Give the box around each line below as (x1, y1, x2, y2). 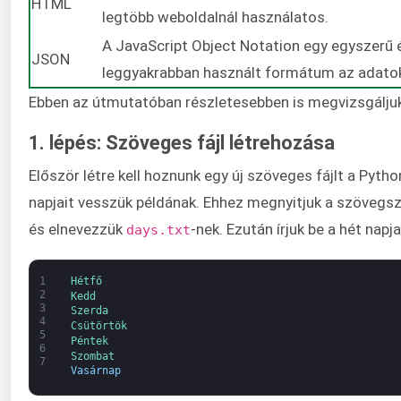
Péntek (70, 334, 108, 347)
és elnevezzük (29, 220, 126, 239)
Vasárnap (70, 364, 121, 378)
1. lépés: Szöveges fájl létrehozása (29, 132, 335, 155)
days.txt (126, 222, 191, 238)
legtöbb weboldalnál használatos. (102, 7, 328, 26)
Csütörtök (70, 320, 127, 333)
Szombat (70, 349, 115, 363)
